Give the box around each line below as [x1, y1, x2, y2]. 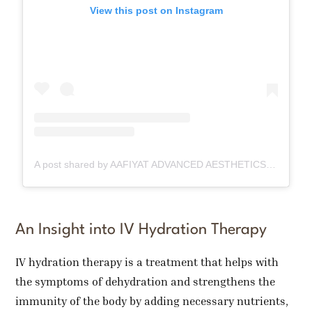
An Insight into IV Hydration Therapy [15, 222, 267, 238]
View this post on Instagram [89, 4, 223, 16]
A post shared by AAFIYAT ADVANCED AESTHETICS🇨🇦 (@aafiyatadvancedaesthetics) [266, 159, 276, 171]
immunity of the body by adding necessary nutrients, [15, 294, 289, 309]
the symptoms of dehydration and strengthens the [15, 274, 276, 289]
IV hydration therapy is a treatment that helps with [15, 255, 279, 270]
